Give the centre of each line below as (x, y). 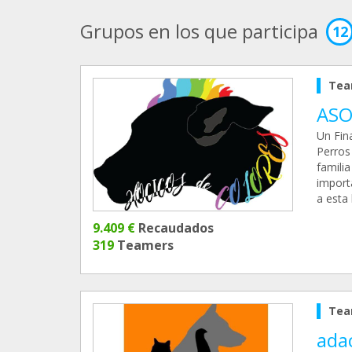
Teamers (144, 246)
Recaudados (174, 228)
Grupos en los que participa (199, 31)
